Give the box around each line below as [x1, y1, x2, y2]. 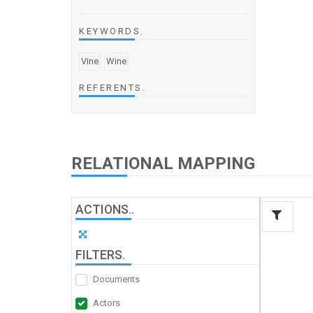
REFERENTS [79, 82, 143, 93]
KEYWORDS [79, 26, 140, 36]
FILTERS [75, 247, 122, 262]
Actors [93, 297, 120, 308]
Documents [93, 273, 140, 284]
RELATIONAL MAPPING [71, 154, 255, 173]
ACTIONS [75, 202, 129, 217]
